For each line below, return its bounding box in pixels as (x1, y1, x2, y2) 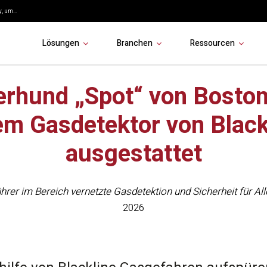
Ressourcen (190, 37, 235, 49)
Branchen (116, 37, 153, 49)
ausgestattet (65, 136, 202, 172)
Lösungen (42, 37, 79, 49)
